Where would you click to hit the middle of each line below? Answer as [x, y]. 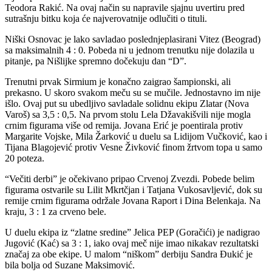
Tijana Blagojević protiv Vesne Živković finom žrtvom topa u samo [134, 147]
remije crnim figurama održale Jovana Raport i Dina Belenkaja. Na [133, 200]
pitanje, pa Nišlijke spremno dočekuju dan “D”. [96, 61]
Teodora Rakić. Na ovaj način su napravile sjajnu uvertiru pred [125, 7]
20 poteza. [25, 158]
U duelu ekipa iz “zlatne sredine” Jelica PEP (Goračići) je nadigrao [132, 232]
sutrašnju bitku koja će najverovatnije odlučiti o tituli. [106, 18]
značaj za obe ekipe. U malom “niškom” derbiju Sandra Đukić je [129, 254]
